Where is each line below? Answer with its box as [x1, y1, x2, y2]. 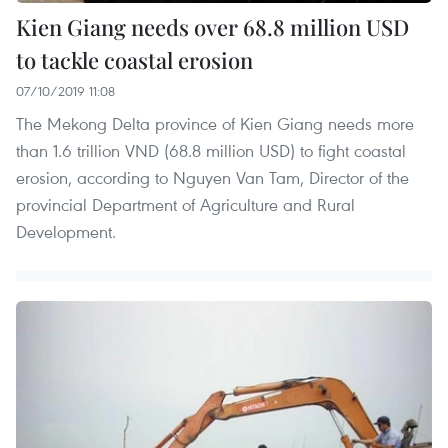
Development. [16, 219, 116, 243]
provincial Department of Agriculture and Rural [16, 192, 355, 216]
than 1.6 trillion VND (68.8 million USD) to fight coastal [16, 138, 406, 162]
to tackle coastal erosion [16, 44, 253, 75]
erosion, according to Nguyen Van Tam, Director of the [16, 165, 409, 189]
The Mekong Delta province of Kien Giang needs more [16, 111, 414, 135]
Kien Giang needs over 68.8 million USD [16, 11, 409, 42]
